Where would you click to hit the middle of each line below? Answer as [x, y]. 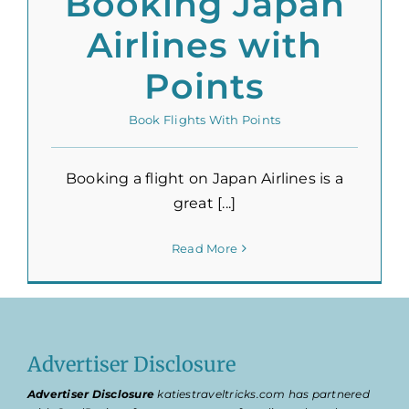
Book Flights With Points [204, 120]
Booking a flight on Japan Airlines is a [204, 179]
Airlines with [204, 46]
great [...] [204, 204]
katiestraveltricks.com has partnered [262, 394]
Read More [204, 249]
